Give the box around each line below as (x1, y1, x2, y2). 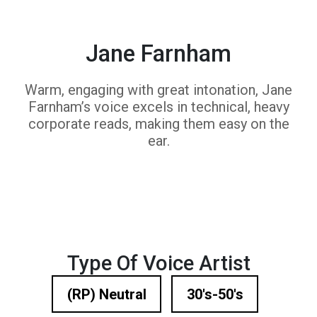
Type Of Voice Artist (67, 251, 250, 275)
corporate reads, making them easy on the (28, 115, 289, 132)
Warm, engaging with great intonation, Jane (25, 81, 292, 98)
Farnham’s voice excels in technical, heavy (28, 98, 289, 115)
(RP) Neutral (67, 285, 146, 303)
